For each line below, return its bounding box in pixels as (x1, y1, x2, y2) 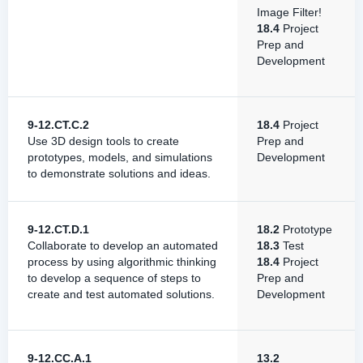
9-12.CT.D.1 (28, 223, 89, 236)
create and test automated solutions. (28, 288, 215, 301)
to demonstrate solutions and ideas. (28, 167, 211, 180)
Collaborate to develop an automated (28, 239, 218, 252)
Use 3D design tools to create (28, 135, 179, 147)
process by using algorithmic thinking (28, 255, 216, 268)
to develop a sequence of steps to (28, 271, 201, 284)
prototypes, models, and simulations (28, 151, 212, 164)
